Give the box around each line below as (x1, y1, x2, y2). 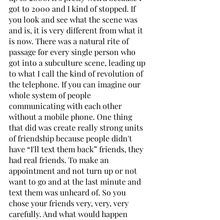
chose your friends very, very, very (9, 197, 131, 208)
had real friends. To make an (9, 154, 111, 165)
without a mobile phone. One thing (9, 111, 134, 122)
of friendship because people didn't (9, 133, 134, 143)
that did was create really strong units (9, 122, 145, 133)
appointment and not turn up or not (9, 165, 139, 176)
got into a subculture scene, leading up (9, 57, 147, 68)
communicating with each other (9, 100, 124, 111)
